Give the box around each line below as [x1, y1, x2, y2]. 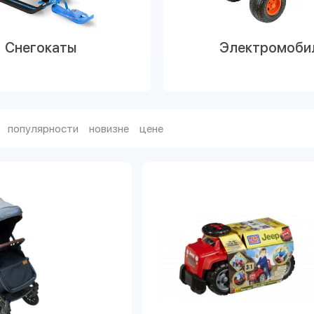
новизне [89, 122, 129, 135]
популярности [8, 122, 78, 135]
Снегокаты [4, 39, 76, 56]
